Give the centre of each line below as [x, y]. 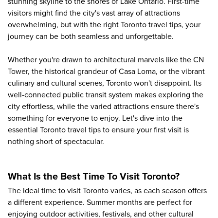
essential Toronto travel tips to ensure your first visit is [98, 130]
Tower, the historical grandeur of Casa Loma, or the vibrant [106, 72]
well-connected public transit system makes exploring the [106, 95]
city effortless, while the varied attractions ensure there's [103, 107]
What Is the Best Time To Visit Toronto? [94, 177]
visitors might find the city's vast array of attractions [94, 13]
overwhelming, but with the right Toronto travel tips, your [104, 25]
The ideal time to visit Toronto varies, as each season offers [107, 191]
